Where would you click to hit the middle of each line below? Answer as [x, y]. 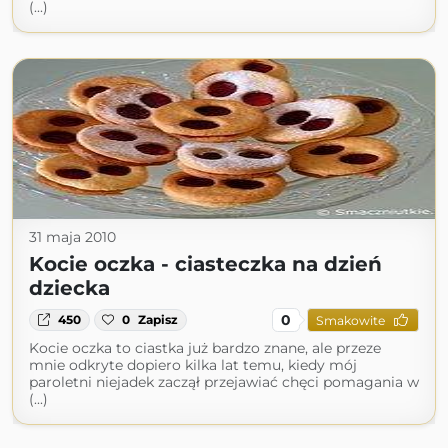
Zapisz [158, 319]
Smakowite [350, 320]
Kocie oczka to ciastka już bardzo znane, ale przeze [205, 348]
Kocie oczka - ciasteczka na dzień [205, 264]
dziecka [69, 288]
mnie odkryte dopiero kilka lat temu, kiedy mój [193, 365]
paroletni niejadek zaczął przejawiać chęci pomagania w [224, 382]
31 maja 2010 [72, 237]
